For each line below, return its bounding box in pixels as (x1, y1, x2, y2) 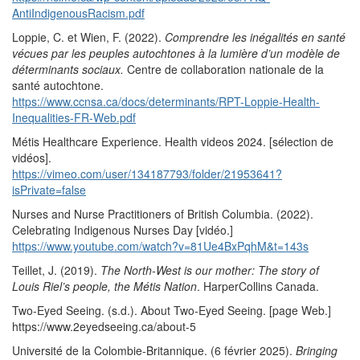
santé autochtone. (12, 77, 104, 94)
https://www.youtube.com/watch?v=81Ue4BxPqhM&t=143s (12, 238, 309, 255)
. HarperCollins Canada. (197, 278, 319, 295)
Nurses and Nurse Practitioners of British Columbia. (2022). (12, 206, 313, 223)
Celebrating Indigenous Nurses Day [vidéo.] (12, 222, 233, 239)
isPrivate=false (12, 182, 86, 198)
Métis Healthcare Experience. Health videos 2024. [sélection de (12, 133, 333, 150)
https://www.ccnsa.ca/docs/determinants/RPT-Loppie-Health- (12, 93, 320, 110)
